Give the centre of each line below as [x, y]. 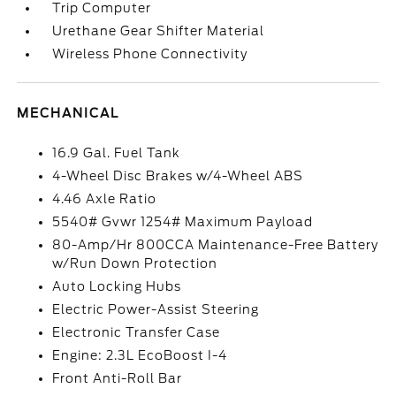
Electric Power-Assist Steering [156, 309]
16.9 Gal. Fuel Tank [117, 153]
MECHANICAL [69, 113]
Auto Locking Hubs [117, 286]
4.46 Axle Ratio [105, 199]
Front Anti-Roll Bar [118, 378]
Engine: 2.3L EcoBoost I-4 [140, 355]
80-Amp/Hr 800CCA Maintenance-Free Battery [216, 245]
